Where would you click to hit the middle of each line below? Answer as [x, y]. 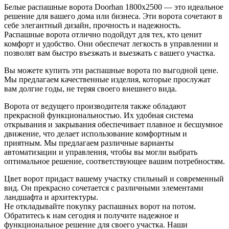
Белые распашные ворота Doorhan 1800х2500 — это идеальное [114, 7]
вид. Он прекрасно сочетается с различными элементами [104, 188]
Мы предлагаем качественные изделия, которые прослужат [107, 80]
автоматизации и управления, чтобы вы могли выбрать [101, 152]
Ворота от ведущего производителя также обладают [95, 106]
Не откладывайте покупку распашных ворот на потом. [100, 207]
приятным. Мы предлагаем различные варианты [89, 143]
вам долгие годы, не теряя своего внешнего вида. [90, 89]
